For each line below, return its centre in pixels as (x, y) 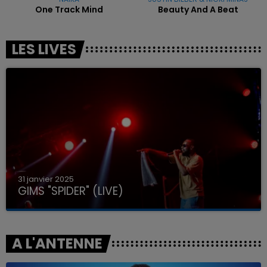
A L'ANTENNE (57, 244)
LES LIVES (44, 49)
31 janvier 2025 (46, 179)
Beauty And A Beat (198, 9)
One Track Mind (69, 9)
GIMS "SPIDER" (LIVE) (71, 191)
